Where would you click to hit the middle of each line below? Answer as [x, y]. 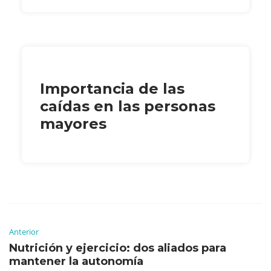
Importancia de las [112, 88]
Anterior [24, 231]
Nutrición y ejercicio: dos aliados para [118, 248]
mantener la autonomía [76, 261]
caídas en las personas [128, 106]
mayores [73, 123]
